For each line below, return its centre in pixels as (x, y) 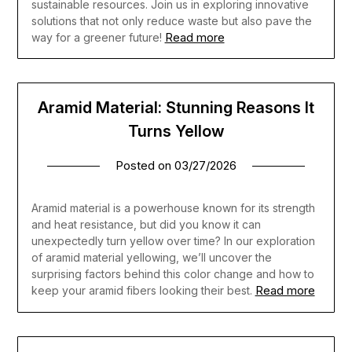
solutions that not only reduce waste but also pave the (171, 21)
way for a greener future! (96, 38)
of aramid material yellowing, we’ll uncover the (151, 258)
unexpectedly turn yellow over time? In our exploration (173, 241)
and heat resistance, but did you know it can (146, 225)
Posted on (145, 166)
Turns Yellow (176, 132)
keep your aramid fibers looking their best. (141, 291)
